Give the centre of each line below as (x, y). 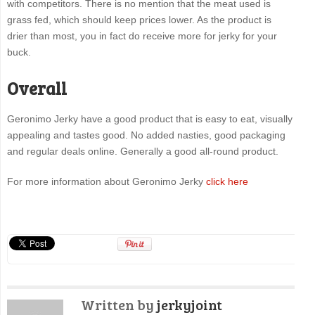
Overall (37, 89)
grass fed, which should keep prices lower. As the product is (139, 20)
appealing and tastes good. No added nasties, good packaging (146, 135)
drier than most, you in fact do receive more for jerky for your (142, 36)
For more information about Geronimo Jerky (106, 182)
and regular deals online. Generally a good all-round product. (142, 152)
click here (227, 182)
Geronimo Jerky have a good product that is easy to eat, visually (149, 119)
